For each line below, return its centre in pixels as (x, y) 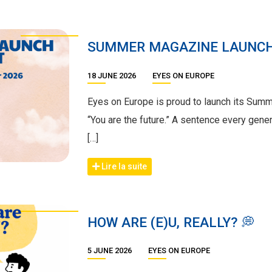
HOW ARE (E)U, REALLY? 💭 (171, 222)
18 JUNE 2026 (113, 75)
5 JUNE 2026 (110, 251)
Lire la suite (123, 166)
